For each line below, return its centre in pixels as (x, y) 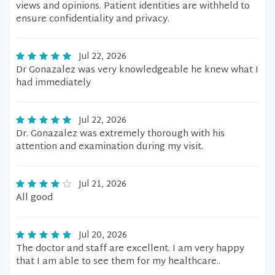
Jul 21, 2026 (103, 184)
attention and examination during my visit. (110, 147)
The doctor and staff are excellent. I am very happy (130, 249)
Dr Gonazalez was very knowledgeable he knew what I (137, 70)
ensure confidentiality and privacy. (93, 19)
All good (34, 198)
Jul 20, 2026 (103, 235)
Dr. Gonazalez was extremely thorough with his (120, 134)
